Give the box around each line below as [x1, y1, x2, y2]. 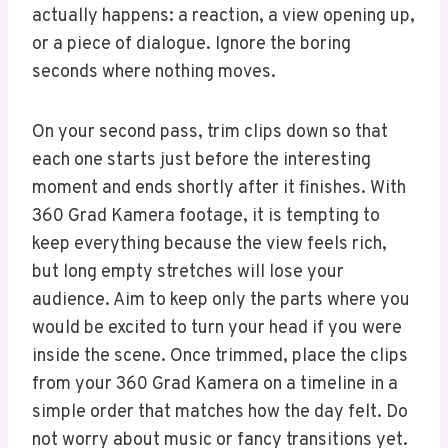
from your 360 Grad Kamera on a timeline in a [32, 373, 398, 397]
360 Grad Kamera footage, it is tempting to [32, 205, 380, 229]
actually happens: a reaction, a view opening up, [32, 5, 415, 29]
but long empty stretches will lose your [32, 261, 344, 285]
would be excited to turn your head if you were [32, 317, 402, 341]
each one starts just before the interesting [32, 149, 371, 173]
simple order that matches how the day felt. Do [32, 401, 408, 425]
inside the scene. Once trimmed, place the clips [32, 345, 408, 369]
